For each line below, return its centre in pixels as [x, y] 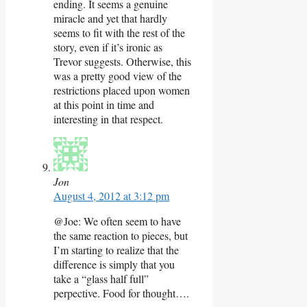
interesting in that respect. [108, 119]
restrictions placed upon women [122, 90]
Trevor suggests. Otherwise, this [122, 61]
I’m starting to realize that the [116, 249]
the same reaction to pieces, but [121, 235]
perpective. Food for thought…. [121, 293]
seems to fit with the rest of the [119, 32]
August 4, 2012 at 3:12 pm [111, 195]
